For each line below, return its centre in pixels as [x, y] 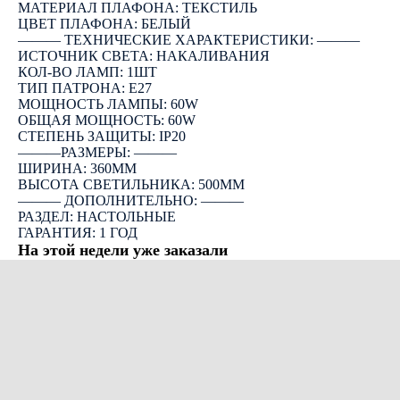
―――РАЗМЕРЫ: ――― [97, 152]
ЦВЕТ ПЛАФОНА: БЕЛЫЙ [104, 24]
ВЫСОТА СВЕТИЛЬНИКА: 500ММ [131, 184]
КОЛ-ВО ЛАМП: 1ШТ [87, 72]
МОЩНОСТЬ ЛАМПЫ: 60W [108, 104]
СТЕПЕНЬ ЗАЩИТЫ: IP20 [102, 136]
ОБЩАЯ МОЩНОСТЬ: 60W [107, 120]
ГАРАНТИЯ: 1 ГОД [78, 233]
